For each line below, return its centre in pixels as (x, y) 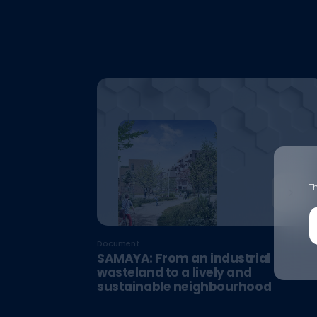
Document (118, 244)
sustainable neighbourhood (184, 287)
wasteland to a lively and (174, 273)
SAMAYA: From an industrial (183, 259)
